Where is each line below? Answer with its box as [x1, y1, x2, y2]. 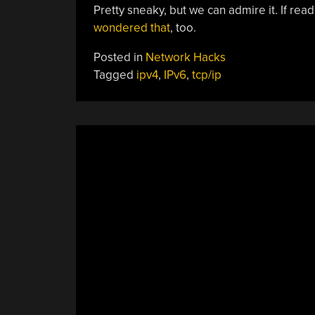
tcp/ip [191, 67, 221, 82]
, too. [169, 20, 196, 35]
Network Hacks [145, 50, 226, 65]
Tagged [93, 67, 136, 82]
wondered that [93, 20, 170, 35]
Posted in [93, 50, 146, 65]
